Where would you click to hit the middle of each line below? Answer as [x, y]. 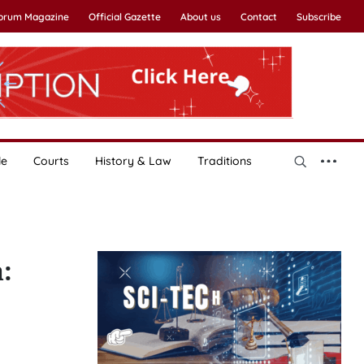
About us [200, 17]
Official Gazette [124, 17]
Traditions [224, 161]
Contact [258, 17]
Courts [51, 161]
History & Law [133, 161]
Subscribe [318, 17]
